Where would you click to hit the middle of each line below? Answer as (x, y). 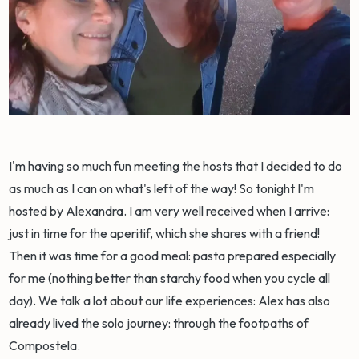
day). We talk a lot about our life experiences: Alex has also (170, 301)
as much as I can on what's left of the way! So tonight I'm (162, 189)
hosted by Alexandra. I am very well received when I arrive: (169, 211)
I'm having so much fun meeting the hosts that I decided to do (176, 166)
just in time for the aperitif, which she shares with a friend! (165, 234)
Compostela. (46, 346)
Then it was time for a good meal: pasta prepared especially (173, 256)
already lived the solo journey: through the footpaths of (159, 323)
